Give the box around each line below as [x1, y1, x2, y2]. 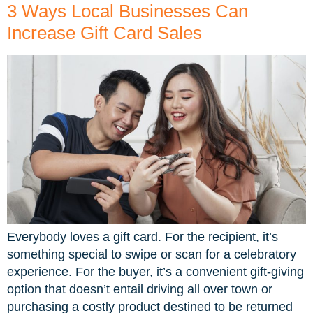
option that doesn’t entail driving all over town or [7, 282, 272, 296]
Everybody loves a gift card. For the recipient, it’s [7, 229, 278, 244]
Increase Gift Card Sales [7, 22, 202, 44]
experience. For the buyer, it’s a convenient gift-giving [7, 264, 304, 279]
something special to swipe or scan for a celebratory [7, 247, 296, 261]
